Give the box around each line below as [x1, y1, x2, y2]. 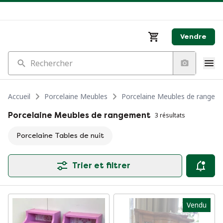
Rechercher [7, 51, 50, 62]
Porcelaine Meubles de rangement [8, 111, 151, 120]
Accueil [8, 92, 30, 101]
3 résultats [155, 111, 185, 119]
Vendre [180, 32, 207, 41]
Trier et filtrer [72, 161, 130, 170]
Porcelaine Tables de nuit [16, 131, 104, 140]
